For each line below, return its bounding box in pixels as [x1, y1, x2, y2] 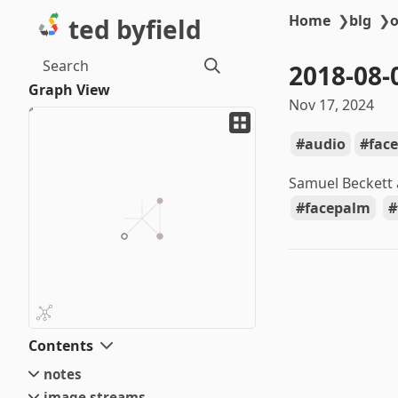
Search [43, 56, 89, 76]
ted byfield [68, 12, 202, 46]
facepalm [304, 198, 370, 218]
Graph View [28, 80, 110, 99]
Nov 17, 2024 [289, 95, 374, 115]
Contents [28, 336, 93, 355]
